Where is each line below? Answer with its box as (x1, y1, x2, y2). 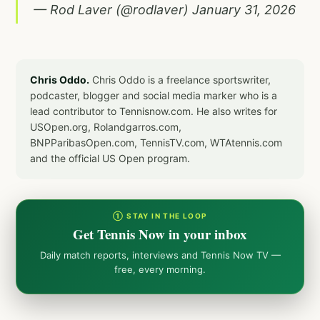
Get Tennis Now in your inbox (73, 224, 247, 244)
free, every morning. (114, 263, 206, 275)
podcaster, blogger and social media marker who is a (30, 89, 277, 101)
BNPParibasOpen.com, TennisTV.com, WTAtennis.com (30, 136, 282, 149)
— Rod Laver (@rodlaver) (34, 1, 192, 17)
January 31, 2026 (192, 1, 296, 17)
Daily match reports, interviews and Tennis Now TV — (39, 249, 281, 261)
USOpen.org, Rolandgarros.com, (30, 120, 181, 133)
